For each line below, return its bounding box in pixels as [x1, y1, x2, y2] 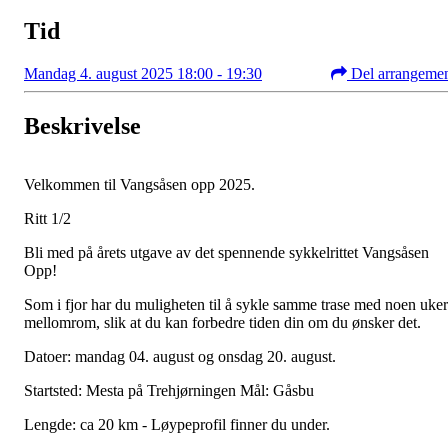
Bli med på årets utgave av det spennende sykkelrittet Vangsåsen [24, 243, 429, 261]
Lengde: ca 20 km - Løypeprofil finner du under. [24, 415, 334, 433]
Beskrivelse [24, 112, 141, 139]
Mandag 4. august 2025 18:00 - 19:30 [24, 64, 262, 82]
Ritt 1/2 [24, 209, 71, 227]
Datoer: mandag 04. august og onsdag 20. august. [24, 347, 340, 365]
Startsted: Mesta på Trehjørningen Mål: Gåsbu [24, 381, 314, 399]
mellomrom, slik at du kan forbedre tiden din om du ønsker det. [24, 313, 421, 331]
